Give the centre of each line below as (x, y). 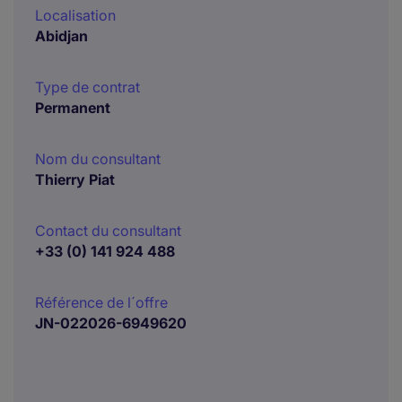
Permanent (73, 108)
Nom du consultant (98, 159)
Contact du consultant (108, 231)
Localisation (75, 15)
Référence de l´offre (101, 302)
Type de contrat (87, 87)
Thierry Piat (75, 179)
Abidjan (61, 36)
